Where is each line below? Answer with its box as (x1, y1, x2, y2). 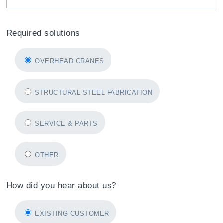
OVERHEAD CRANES (35, 57, 104, 65)
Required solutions (6, 28, 80, 38)
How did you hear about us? (6, 181, 116, 190)
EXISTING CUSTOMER (35, 210, 109, 217)
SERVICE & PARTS (35, 120, 98, 127)
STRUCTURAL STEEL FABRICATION (35, 89, 152, 96)
